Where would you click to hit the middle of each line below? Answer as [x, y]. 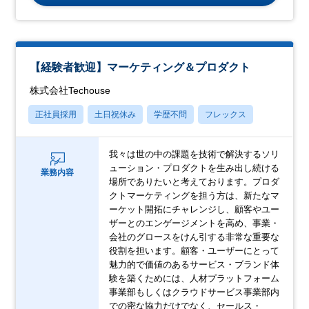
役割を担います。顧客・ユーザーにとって [195, 251]
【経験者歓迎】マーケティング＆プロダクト [140, 68]
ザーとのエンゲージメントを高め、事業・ [195, 223]
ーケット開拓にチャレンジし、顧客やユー [195, 210]
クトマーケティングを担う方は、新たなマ [195, 196]
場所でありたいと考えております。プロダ [195, 182]
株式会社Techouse [70, 91]
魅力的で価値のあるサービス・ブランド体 [195, 265]
